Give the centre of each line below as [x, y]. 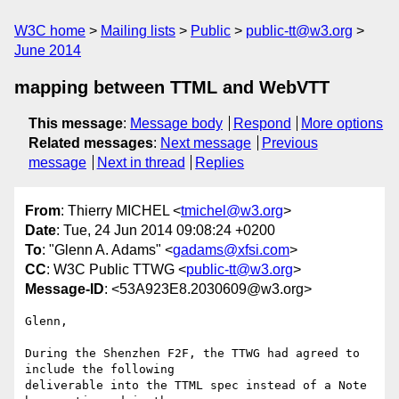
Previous [289, 143]
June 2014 [48, 50]
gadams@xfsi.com [231, 250]
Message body [176, 123]
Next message [206, 143]
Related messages [91, 143]
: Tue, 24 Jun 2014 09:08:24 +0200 [166, 231]
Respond [262, 123]
